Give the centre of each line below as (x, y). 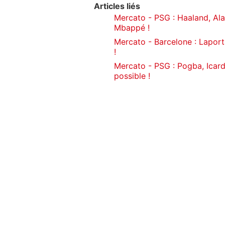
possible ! (132, 76)
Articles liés (117, 6)
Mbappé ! (132, 28)
